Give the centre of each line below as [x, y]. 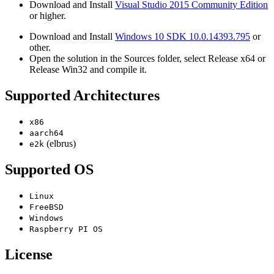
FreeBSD [46, 207]
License [29, 254]
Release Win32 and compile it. [88, 70]
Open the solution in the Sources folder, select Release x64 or [147, 59]
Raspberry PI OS [66, 229]
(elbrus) [60, 143]
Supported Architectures [82, 95]
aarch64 [46, 133]
